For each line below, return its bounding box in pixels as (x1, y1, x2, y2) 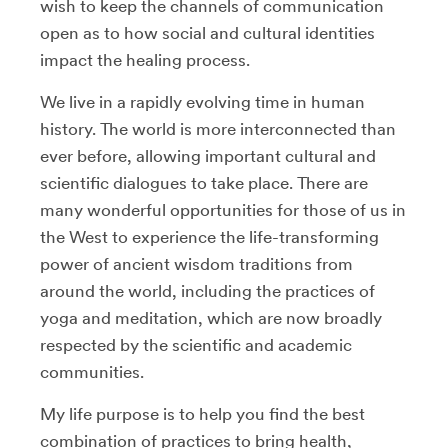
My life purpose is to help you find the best (40, 403, 365, 424)
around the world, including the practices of (40, 280, 375, 301)
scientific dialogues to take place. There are (40, 172, 368, 193)
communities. (40, 361, 144, 382)
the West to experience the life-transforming (40, 226, 379, 247)
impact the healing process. (40, 49, 250, 70)
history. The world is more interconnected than (40, 118, 396, 139)
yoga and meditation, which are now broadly (40, 307, 382, 328)
